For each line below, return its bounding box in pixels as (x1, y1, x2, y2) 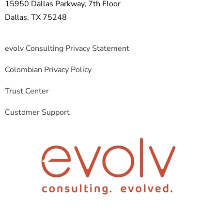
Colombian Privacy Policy (5, 64, 92, 75)
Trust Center (5, 85, 49, 96)
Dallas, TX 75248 (5, 12, 67, 23)
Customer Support (5, 107, 70, 118)
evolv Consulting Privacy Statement (5, 43, 129, 54)
